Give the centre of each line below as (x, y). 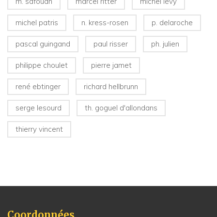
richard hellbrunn (111, 86)
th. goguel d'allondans (121, 108)
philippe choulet (42, 65)
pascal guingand (43, 44)
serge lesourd (39, 108)
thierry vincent (39, 129)
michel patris (37, 23)
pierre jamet (111, 65)
